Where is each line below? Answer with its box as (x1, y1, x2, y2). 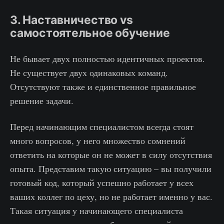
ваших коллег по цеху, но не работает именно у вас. (10, 190, 212, 203)
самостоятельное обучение (10, 26, 170, 40)
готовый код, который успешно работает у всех (10, 176, 193, 189)
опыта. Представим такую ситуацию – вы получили (10, 162, 211, 175)
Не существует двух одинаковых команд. (10, 66, 168, 79)
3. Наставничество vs (10, 13, 133, 27)
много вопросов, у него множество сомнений (10, 134, 185, 147)
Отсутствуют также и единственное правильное (10, 80, 196, 93)
